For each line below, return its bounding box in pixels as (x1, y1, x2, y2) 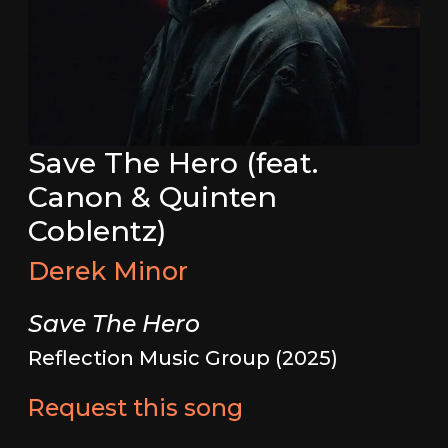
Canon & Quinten (27, 179, 277, 215)
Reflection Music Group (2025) (27, 346, 338, 371)
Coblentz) (27, 213, 167, 249)
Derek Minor (27, 256, 188, 287)
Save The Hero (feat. (27, 145, 318, 181)
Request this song (27, 393, 243, 423)
